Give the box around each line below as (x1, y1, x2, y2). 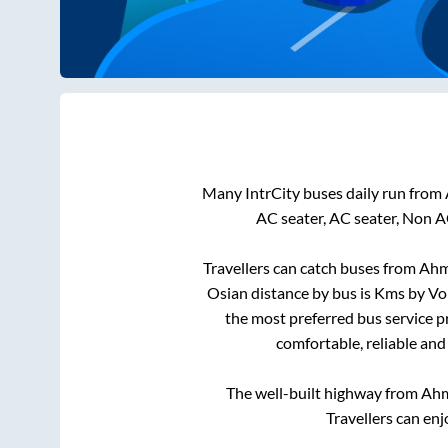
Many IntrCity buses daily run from (201, 183, 445, 203)
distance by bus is (248, 283, 374, 303)
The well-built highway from (226, 383, 421, 403)
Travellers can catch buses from (203, 258, 419, 278)
